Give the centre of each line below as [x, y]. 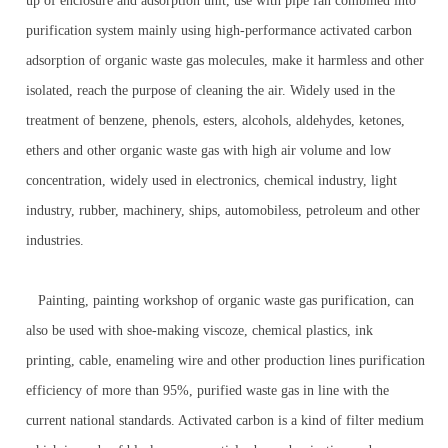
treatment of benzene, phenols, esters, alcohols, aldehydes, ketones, [216, 120]
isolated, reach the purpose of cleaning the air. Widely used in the [211, 90]
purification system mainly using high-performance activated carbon [219, 30]
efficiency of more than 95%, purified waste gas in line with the [208, 390]
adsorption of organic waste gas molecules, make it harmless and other [225, 60]
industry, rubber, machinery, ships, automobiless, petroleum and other [223, 210]
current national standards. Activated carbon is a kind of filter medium [225, 420]
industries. [55, 240]
